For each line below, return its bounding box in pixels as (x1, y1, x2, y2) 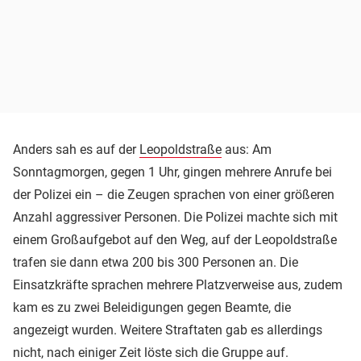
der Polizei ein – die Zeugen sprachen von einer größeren (13, 187, 334, 203)
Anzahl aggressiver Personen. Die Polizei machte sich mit (13, 210, 338, 226)
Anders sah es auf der (13, 142, 139, 158)
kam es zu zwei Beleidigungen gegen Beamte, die (13, 300, 291, 316)
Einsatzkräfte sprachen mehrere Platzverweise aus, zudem (13, 277, 342, 293)
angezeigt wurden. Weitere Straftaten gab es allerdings (13, 322, 322, 338)
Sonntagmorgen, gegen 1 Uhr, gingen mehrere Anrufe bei (13, 164, 332, 180)
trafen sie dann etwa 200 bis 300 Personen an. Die (13, 255, 298, 271)
